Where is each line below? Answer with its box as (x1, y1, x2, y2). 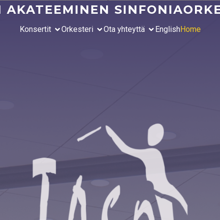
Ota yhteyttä (103, 25, 145, 34)
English (155, 25, 180, 34)
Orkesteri (61, 25, 93, 34)
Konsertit (19, 25, 51, 34)
